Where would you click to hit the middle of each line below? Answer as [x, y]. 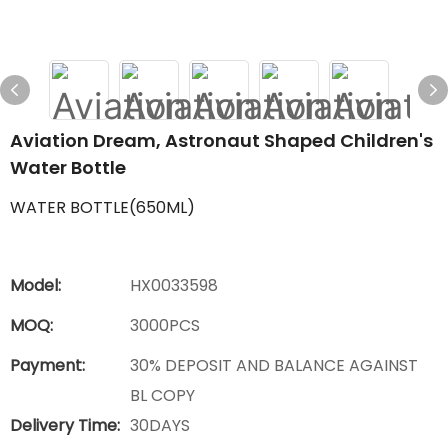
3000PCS [165, 325]
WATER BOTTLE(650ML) [102, 207]
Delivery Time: [65, 425]
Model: [35, 285]
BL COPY [162, 395]
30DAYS [160, 425]
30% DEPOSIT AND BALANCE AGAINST [274, 365]
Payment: [47, 365]
